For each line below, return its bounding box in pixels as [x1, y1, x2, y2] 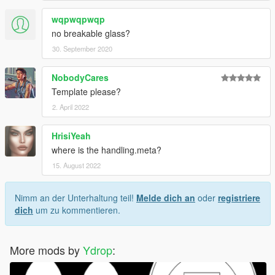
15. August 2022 [52, 160, 101, 171]
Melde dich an [136, 192, 195, 204]
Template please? [52, 85, 121, 98]
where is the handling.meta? [52, 144, 161, 157]
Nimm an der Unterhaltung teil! [15, 192, 136, 204]
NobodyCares [52, 71, 109, 84]
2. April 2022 [52, 102, 89, 112]
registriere [218, 192, 260, 204]
